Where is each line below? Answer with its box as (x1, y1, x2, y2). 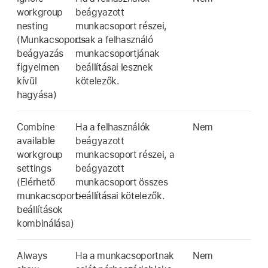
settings (17, 163, 51, 174)
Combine (17, 121, 55, 133)
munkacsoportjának (75, 48, 160, 59)
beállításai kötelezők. (75, 190, 165, 202)
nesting (17, 20, 48, 32)
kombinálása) (17, 218, 74, 229)
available (17, 135, 55, 147)
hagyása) (17, 89, 57, 100)
